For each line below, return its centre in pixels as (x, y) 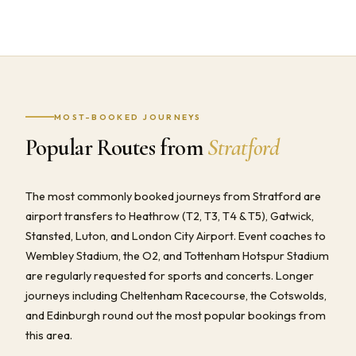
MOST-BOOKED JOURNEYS (128, 117)
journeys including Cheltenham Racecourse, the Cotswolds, (176, 295)
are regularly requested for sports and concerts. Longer (170, 275)
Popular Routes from (117, 147)
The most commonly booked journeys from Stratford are (173, 196)
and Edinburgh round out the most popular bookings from (176, 315)
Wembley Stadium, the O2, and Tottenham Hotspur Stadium (177, 255)
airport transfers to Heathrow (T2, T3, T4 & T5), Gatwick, (170, 216)
